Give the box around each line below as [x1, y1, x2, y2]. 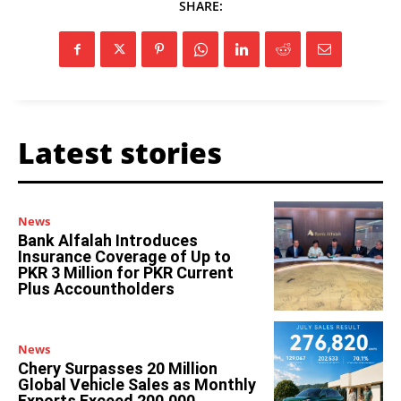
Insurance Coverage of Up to [18, 246, 231, 266]
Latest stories [18, 133, 222, 173]
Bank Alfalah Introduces [18, 230, 198, 250]
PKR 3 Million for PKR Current [18, 262, 234, 282]
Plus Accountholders [18, 278, 175, 298]
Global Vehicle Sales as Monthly [18, 375, 256, 395]
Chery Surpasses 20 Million [18, 359, 218, 379]
